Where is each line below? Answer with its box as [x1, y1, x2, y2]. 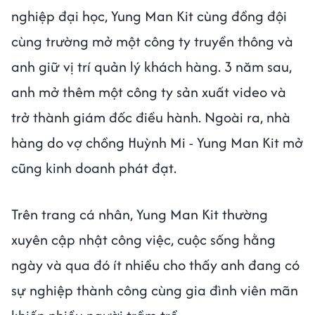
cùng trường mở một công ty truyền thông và [11, 30, 293, 51]
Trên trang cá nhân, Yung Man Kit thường [11, 203, 268, 224]
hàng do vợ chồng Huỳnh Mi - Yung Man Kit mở [11, 131, 303, 153]
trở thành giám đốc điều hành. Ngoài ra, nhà [11, 106, 290, 127]
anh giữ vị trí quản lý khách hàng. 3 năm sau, [11, 56, 292, 77]
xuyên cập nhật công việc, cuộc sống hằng [11, 229, 276, 250]
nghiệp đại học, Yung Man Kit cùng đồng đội [11, 5, 287, 26]
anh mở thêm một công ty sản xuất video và [11, 81, 286, 102]
